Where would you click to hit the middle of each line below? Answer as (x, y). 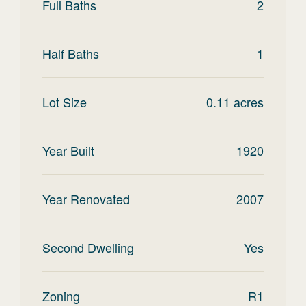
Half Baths (71, 53)
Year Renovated (86, 199)
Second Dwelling (88, 247)
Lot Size (65, 102)
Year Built (68, 150)
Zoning (61, 296)
